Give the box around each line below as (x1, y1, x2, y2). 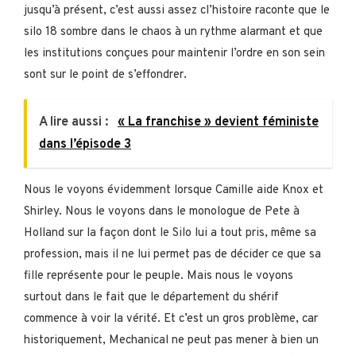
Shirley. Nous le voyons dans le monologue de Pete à (24, 203, 300, 219)
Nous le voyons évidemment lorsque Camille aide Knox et (24, 182, 323, 198)
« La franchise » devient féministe (118, 114, 319, 130)
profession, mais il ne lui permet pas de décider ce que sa (24, 246, 321, 262)
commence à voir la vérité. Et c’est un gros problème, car (24, 311, 318, 327)
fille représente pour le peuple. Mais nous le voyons (24, 268, 293, 284)
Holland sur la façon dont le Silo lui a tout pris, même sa (24, 225, 316, 241)
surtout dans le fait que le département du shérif (24, 289, 279, 305)
